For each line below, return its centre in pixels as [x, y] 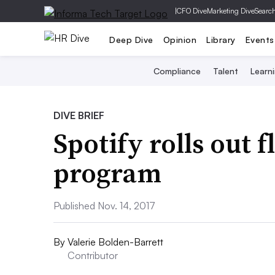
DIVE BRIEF [79, 115]
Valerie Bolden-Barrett [115, 242]
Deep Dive [131, 39]
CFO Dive [192, 11]
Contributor [93, 255]
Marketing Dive [231, 11]
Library [221, 39]
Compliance [177, 71]
